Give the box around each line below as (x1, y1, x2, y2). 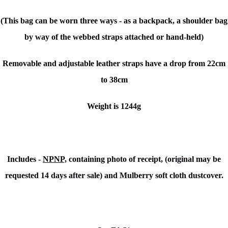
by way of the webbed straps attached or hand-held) (24, 33, 204, 42)
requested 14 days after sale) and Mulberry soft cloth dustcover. (5, 171, 223, 180)
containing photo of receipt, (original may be (67, 155, 221, 164)
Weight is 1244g (87, 102, 141, 111)
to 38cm (100, 75, 128, 84)
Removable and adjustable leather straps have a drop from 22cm (3, 59, 225, 68)
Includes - (7, 155, 43, 164)
